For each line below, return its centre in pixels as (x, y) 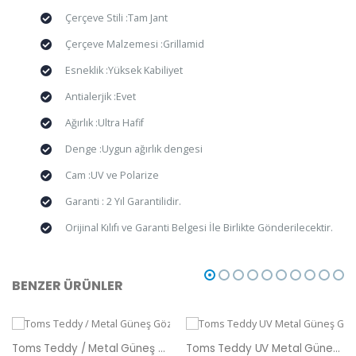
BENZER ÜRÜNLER (68, 285)
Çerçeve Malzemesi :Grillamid (134, 44)
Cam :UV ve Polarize (112, 176)
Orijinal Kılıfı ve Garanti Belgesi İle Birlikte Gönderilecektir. (199, 228)
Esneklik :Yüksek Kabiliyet (124, 71)
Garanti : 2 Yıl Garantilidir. (123, 202)
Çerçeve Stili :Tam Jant (116, 18)
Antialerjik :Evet (100, 97)
